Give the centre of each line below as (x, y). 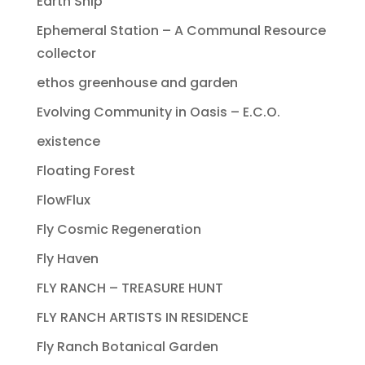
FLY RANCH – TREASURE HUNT (130, 288)
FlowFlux (63, 200)
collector (66, 54)
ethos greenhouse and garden (137, 83)
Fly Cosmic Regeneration (119, 230)
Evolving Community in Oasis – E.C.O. (158, 112)
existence (68, 142)
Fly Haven (67, 259)
